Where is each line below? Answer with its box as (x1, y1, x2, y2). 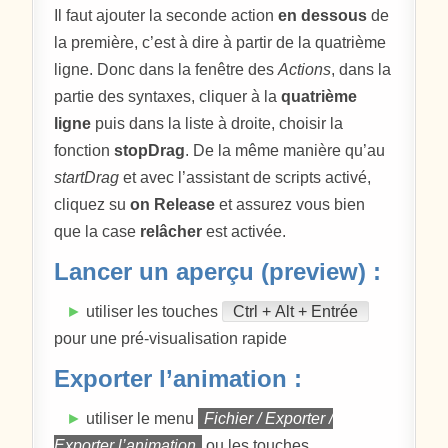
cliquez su (54, 196, 131, 214)
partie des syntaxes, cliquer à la (54, 88, 282, 106)
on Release (130, 196, 216, 214)
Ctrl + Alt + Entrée (233, 303, 359, 321)
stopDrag (114, 142, 186, 160)
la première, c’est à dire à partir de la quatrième (54, 34, 387, 52)
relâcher (140, 223, 203, 241)
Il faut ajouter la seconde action (54, 7, 279, 25)
